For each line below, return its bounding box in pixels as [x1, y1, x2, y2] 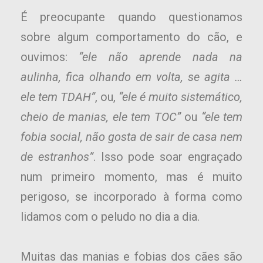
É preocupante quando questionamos [21, 10, 242, 25]
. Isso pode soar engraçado [93, 150, 243, 164]
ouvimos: [21, 50, 79, 65]
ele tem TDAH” [21, 90, 95, 104]
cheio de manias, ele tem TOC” [21, 110, 181, 124]
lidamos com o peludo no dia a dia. [21, 210, 200, 224]
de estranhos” [21, 150, 93, 164]
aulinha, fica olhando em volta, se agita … [21, 70, 242, 85]
